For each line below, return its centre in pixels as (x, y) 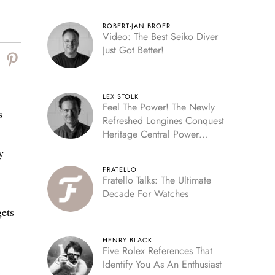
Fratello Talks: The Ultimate (157, 180)
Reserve (118, 148)
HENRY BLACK (127, 240)
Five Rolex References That (157, 251)
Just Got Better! (133, 50)
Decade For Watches (145, 194)
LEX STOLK (120, 96)
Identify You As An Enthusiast (162, 264)
